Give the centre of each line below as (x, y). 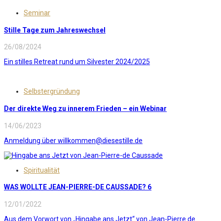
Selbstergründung (52, 92)
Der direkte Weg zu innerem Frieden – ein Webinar (85, 109)
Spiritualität (42, 170)
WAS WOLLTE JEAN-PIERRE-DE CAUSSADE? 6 (78, 187)
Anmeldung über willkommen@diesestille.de (73, 140)
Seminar (37, 13)
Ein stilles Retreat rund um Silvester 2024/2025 (77, 62)
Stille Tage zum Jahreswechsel (55, 30)
